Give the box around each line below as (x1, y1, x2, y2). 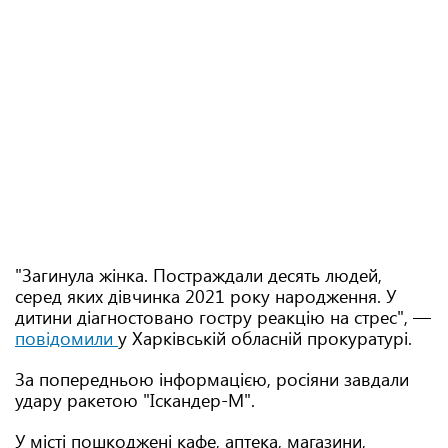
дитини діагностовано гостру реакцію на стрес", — (15, 305, 431, 329)
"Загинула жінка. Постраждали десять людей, (15, 263, 382, 287)
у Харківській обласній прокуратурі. (118, 326, 412, 350)
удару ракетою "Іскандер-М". (15, 388, 255, 412)
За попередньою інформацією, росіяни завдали (15, 367, 409, 391)
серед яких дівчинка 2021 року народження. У (15, 284, 396, 308)
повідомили (15, 326, 118, 350)
